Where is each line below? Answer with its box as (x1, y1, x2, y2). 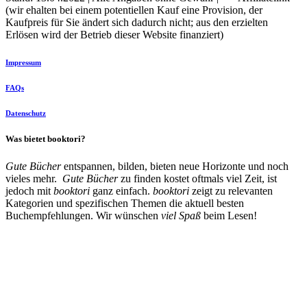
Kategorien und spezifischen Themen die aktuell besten (5, 197, 244, 209)
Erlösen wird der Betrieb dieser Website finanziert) (5, 28, 223, 40)
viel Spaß (161, 209, 201, 221)
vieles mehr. (5, 172, 62, 184)
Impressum (5, 58, 41, 66)
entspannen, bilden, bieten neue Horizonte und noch (61, 160, 288, 172)
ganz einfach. (93, 184, 153, 197)
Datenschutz (5, 108, 46, 117)
